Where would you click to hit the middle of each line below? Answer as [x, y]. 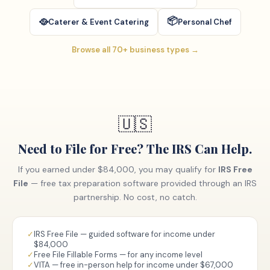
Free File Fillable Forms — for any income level [118, 255]
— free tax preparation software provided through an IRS [143, 183]
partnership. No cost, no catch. [135, 197]
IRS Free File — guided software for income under [124, 234]
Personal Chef [205, 22]
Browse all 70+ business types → [135, 50]
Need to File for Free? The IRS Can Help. [135, 149]
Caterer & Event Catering [98, 22]
